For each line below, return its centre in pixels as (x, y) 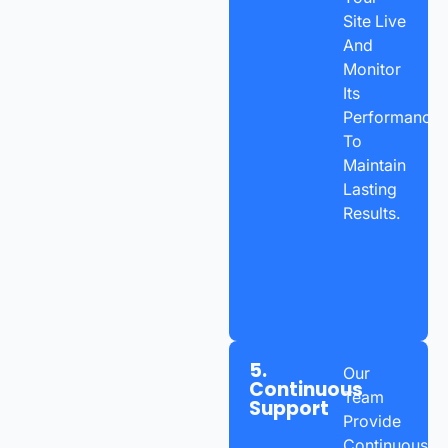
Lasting (369, 188)
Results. (371, 212)
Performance (391, 116)
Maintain (374, 164)
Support (289, 408)
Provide (371, 420)
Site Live (374, 20)
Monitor (371, 68)
